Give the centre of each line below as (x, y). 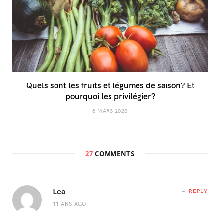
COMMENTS (114, 154)
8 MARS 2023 (110, 111)
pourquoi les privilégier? (110, 96)
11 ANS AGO (69, 204)
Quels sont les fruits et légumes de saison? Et (110, 85)
